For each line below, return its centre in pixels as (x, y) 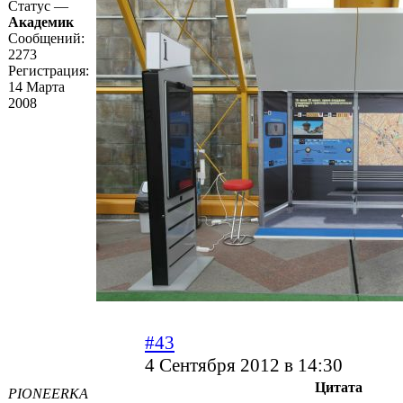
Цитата (338, 388)
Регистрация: (49, 71)
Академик (41, 22)
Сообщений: (46, 39)
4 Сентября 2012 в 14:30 (244, 366)
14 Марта (36, 87)
